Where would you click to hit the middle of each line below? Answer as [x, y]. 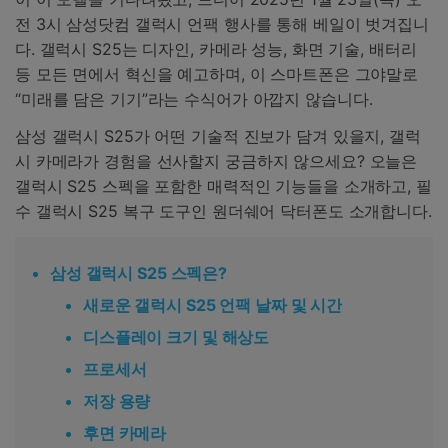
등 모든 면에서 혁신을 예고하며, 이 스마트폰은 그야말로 [217, 73]
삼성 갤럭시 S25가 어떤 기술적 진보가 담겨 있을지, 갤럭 [218, 136]
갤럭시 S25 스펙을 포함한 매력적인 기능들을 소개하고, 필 [223, 186]
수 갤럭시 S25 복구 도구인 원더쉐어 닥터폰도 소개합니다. [223, 211]
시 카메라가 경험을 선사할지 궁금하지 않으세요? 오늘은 [216, 161]
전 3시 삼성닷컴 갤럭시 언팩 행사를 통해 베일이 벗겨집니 [222, 23]
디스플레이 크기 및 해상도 [176, 337]
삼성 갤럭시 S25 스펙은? [139, 273]
